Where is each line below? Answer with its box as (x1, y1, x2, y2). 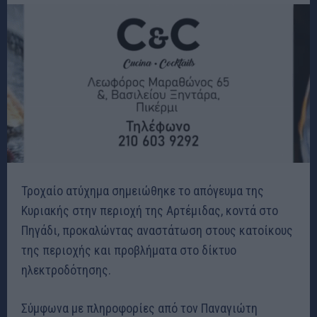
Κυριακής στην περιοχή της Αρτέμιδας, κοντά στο (21, 202, 278, 218)
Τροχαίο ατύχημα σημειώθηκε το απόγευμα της (21, 183, 264, 198)
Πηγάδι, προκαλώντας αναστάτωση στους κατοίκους (21, 222, 293, 238)
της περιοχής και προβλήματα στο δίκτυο (21, 242, 236, 258)
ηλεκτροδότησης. (21, 262, 111, 277)
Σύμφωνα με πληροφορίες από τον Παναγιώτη (21, 300, 258, 316)
